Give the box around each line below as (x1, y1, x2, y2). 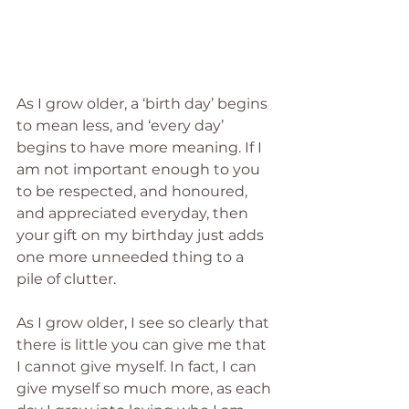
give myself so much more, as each (16, 379, 275, 397)
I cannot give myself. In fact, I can (16, 357, 260, 375)
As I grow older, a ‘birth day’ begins (16, 94, 271, 112)
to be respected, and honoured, (16, 182, 251, 200)
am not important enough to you (16, 160, 264, 178)
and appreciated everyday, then (16, 204, 252, 222)
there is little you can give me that (16, 335, 270, 353)
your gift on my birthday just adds (16, 225, 267, 244)
